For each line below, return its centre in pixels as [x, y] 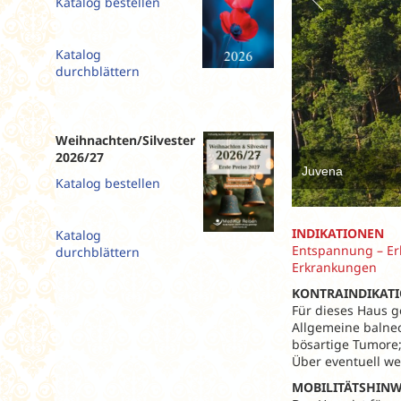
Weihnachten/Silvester [125, 140]
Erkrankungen [334, 267]
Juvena [322, 171]
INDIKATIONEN [338, 233]
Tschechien [257, 69]
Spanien [248, 45]
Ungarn [247, 93]
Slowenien [255, 21]
